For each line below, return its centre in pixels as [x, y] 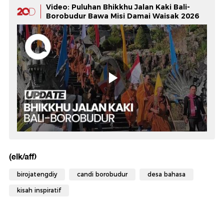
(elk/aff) [23, 157]
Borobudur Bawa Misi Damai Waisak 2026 [122, 16]
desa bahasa [166, 174]
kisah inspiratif [39, 190]
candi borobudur [102, 174]
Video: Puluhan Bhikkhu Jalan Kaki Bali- [118, 7]
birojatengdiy [37, 174]
